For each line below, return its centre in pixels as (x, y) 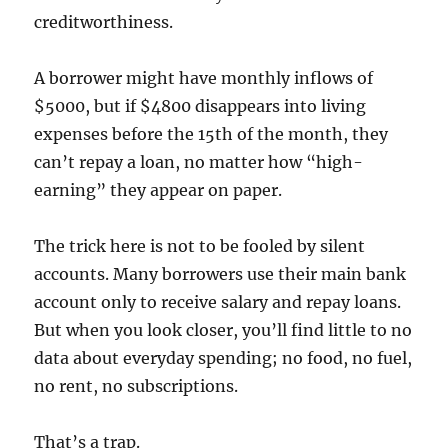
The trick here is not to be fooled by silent (200, 246)
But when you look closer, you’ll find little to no (223, 330)
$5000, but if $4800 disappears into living (200, 106)
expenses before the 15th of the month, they (211, 134)
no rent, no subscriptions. (136, 386)
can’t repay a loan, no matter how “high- (199, 162)
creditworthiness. (104, 22)
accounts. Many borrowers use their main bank (220, 274)
